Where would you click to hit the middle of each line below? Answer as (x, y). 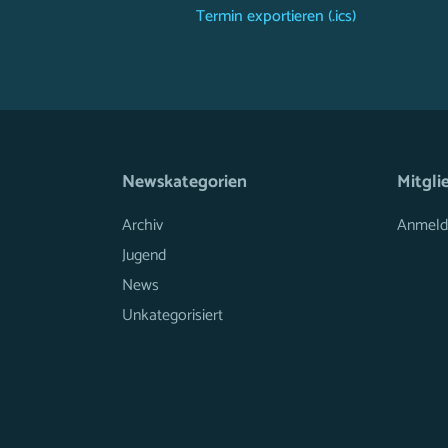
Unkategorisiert (172, 315)
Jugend (144, 255)
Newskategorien (184, 182)
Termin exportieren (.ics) (274, 16)
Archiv (142, 225)
